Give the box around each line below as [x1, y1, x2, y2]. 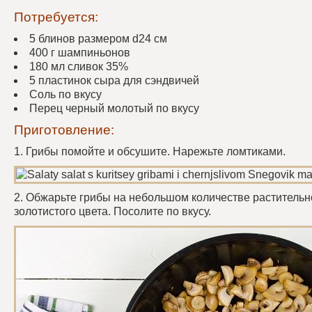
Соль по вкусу [29, 88, 102, 100]
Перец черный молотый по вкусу [29, 102, 199, 114]
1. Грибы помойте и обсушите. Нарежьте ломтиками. [14, 146, 286, 157]
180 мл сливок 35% [29, 61, 128, 72]
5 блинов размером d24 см [29, 33, 167, 45]
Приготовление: [14, 123, 114, 137]
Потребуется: [14, 10, 98, 24]
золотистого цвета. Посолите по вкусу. [14, 205, 211, 217]
